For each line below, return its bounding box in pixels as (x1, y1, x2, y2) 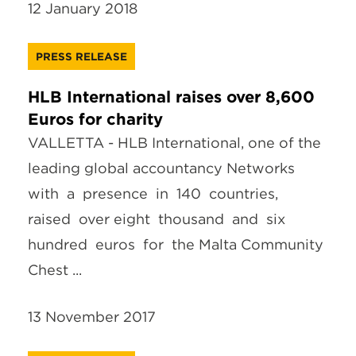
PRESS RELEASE (36, 50, 127, 63)
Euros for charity (28, 110, 163, 130)
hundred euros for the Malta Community (28, 236, 327, 253)
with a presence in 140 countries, (28, 185, 278, 203)
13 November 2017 (28, 308, 156, 326)
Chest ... (28, 261, 82, 279)
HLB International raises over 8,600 (28, 87, 315, 107)
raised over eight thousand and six (28, 211, 289, 228)
